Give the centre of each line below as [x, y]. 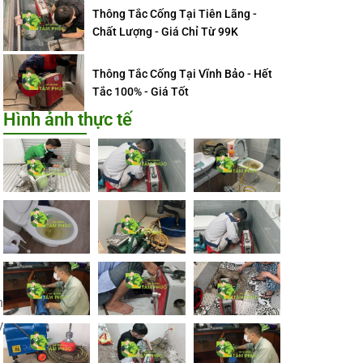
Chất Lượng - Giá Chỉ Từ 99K [165, 32]
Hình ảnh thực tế [68, 120]
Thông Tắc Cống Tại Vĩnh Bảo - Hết [182, 74]
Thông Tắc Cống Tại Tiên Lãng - [175, 14]
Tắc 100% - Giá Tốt [141, 92]
